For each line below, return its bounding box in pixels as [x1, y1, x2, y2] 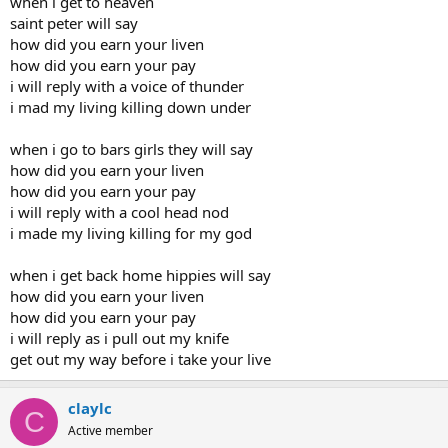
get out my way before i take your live [10, 349, 271, 369]
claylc [68, 398, 112, 418]
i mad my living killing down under [10, 97, 251, 117]
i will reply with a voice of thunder [10, 76, 244, 96]
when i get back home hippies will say [10, 265, 271, 285]
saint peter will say [10, 13, 138, 33]
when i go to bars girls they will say [10, 139, 253, 159]
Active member [68, 422, 153, 439]
